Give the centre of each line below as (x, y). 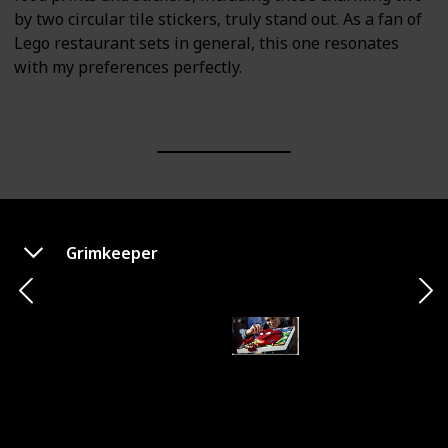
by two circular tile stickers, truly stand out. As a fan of (218, 18)
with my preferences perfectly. (128, 66)
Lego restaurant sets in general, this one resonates (206, 42)
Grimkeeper (112, 253)
